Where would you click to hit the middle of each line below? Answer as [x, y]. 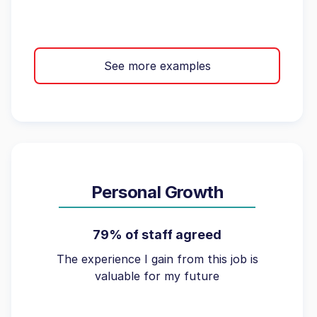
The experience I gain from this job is [157, 259]
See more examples [157, 65]
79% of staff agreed [157, 235]
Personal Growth [157, 192]
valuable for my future [157, 276]
